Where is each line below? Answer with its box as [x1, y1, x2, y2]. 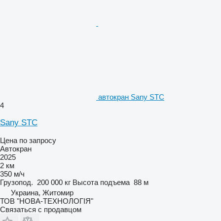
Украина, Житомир [11, 188, 74, 197]
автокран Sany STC [98, 92, 164, 101]
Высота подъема [73, 178, 130, 186]
